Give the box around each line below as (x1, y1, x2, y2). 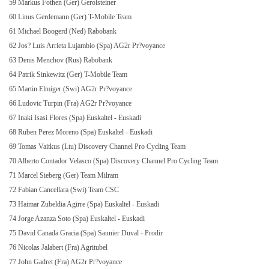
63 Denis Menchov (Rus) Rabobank (9, 56, 114, 64)
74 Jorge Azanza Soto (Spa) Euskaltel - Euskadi (9, 214, 147, 223)
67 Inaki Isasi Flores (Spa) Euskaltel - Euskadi (9, 113, 143, 122)
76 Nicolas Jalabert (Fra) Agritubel (9, 243, 109, 252)
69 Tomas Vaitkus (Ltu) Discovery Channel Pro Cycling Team (9, 142, 187, 151)
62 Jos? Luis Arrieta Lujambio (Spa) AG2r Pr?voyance (9, 41, 167, 50)
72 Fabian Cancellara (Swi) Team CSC (9, 186, 121, 194)
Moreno (56, 128, 79, 136)
